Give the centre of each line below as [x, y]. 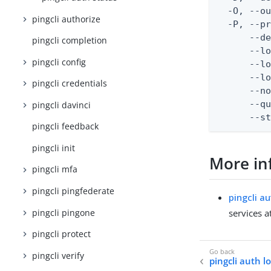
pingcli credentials [70, 83]
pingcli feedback [66, 126]
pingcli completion [70, 41]
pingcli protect [62, 234]
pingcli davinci [62, 105]
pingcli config [59, 62]
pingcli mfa [55, 169]
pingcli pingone [64, 212]
